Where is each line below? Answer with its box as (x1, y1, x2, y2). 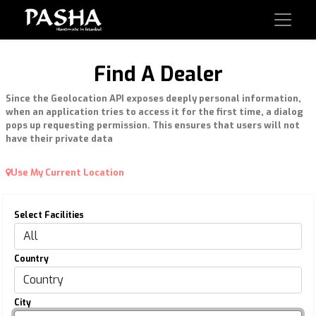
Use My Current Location (11, 166, 124, 178)
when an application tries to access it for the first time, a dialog (6, 106, 303, 118)
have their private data (6, 133, 113, 145)
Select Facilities (14, 209, 84, 221)
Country (14, 253, 49, 265)
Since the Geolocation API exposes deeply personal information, (6, 92, 301, 104)
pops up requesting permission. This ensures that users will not (6, 119, 300, 131)
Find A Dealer (93, 61, 223, 87)
